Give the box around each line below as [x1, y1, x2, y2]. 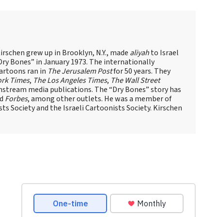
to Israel [149, 47, 179, 58]
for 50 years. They [112, 65, 170, 77]
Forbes [5, 93, 28, 104]
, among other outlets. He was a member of [28, 93, 171, 104]
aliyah [130, 47, 149, 58]
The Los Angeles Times [33, 75, 107, 86]
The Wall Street [110, 75, 160, 86]
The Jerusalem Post [47, 65, 112, 77]
